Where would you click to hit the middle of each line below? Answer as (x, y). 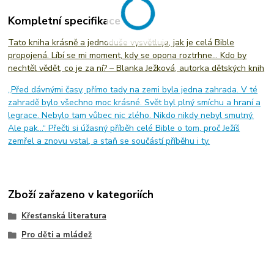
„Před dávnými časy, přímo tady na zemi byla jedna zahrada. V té (133, 89)
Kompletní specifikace (65, 20)
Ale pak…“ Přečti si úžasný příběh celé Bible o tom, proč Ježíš (124, 128)
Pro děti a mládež (56, 235)
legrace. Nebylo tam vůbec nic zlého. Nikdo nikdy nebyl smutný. (131, 115)
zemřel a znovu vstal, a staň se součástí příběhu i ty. (109, 141)
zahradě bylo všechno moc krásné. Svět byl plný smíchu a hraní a (135, 102)
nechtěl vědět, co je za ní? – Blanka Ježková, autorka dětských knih (136, 68)
